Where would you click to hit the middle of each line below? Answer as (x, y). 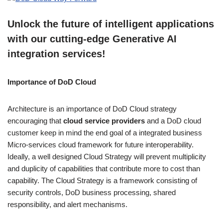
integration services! (56, 54)
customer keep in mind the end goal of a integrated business (105, 132)
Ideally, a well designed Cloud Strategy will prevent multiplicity (107, 156)
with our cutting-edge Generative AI (92, 39)
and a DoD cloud (173, 120)
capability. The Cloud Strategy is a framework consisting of (102, 180)
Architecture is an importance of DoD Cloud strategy (92, 109)
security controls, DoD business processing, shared (92, 192)
